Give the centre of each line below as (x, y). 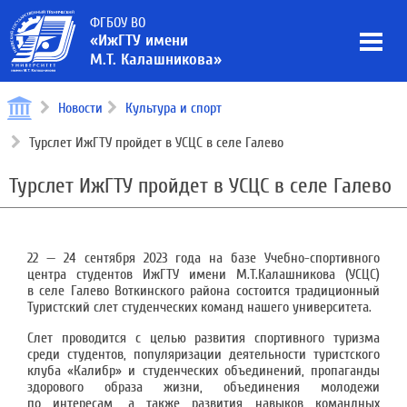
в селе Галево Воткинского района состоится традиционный (203, 291)
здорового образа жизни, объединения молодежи (203, 387)
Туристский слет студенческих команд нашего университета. (199, 307)
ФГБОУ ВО (118, 23)
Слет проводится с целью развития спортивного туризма (203, 338)
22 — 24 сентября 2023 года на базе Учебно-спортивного (203, 258)
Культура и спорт (174, 108)
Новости (80, 108)
